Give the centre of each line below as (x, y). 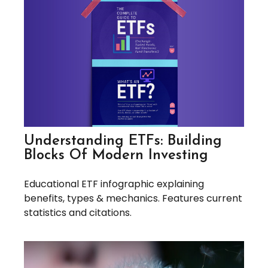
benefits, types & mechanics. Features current (133, 198)
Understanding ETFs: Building (123, 141)
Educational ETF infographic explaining (114, 184)
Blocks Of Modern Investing (116, 155)
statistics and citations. (78, 212)
